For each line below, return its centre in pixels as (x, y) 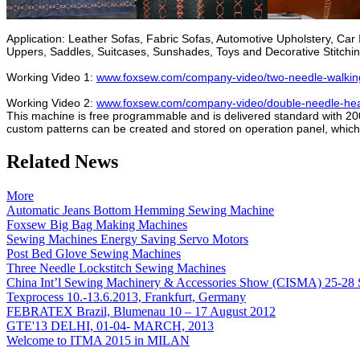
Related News (62, 162)
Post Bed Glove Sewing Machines (94, 254)
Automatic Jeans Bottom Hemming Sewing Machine (140, 211)
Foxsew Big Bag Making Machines (97, 225)
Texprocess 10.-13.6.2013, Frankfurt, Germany (126, 297)
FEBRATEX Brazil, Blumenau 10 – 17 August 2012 (141, 312)
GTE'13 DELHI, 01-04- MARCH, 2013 (110, 326)
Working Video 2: (51, 103)
